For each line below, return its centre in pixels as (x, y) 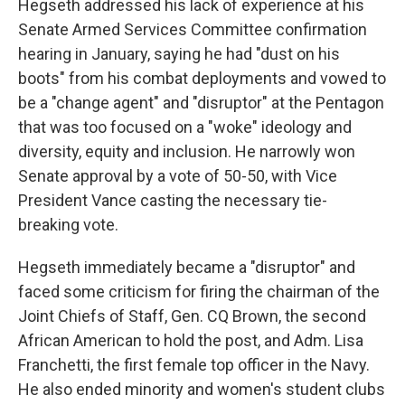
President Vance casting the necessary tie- (173, 200)
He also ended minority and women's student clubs (202, 389)
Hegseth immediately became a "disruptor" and (187, 267)
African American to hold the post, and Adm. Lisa (191, 340)
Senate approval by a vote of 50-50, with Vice (178, 176)
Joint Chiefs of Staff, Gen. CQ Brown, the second (192, 316)
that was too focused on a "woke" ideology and (185, 127)
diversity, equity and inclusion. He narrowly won (187, 151)
